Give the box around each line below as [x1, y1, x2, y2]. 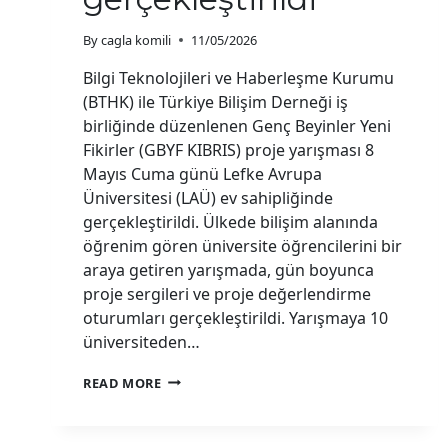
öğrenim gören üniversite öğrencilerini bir [83, 234, 402, 257]
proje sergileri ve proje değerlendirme [83, 282, 371, 305]
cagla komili [101, 30, 172, 49]
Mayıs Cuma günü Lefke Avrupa [83, 162, 322, 185]
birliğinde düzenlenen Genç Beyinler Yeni [83, 114, 391, 137]
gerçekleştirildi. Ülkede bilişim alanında [83, 210, 378, 233]
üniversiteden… [83, 330, 200, 353]
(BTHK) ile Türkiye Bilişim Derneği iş [83, 90, 348, 113]
